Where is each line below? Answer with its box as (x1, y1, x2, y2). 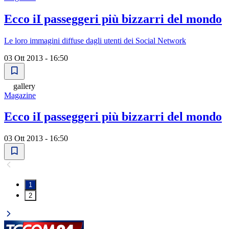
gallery (13, 81, 35, 90)
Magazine (4, 90, 36, 100)
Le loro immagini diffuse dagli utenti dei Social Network (4, 36, 186, 45)
